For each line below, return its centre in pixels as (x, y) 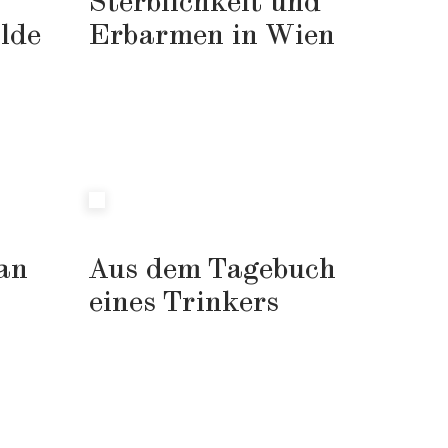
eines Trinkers (183, 303)
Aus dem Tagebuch (212, 270)
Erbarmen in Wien (211, 36)
